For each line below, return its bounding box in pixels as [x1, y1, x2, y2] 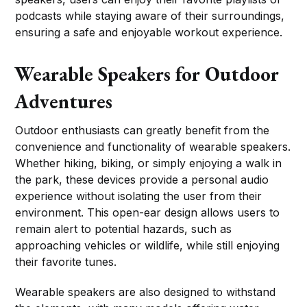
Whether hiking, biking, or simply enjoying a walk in [15, 156, 282, 170]
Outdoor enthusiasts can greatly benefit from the [15, 123, 270, 137]
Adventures [14, 88, 113, 114]
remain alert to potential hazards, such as [15, 221, 232, 236]
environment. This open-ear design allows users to [15, 205, 280, 219]
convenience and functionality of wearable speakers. [15, 139, 291, 153]
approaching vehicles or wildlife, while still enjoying [15, 238, 280, 252]
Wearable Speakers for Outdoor [14, 60, 280, 87]
